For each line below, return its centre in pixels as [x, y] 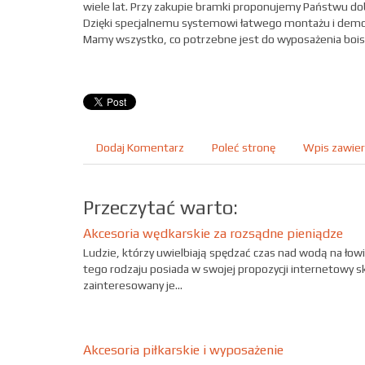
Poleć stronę [244, 147]
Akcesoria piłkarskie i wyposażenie [183, 350]
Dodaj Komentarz [140, 147]
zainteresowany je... [133, 285]
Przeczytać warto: [161, 207]
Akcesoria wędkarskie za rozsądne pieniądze [213, 233]
